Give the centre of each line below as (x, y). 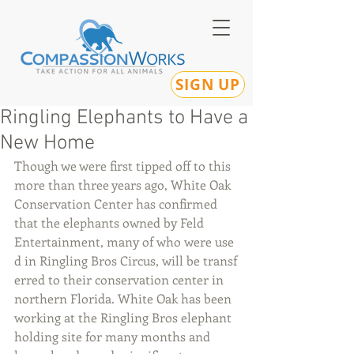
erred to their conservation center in (121, 279)
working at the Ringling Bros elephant (124, 317)
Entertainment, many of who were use (124, 241)
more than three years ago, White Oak (124, 185)
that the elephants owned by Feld (111, 222)
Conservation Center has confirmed (117, 203)
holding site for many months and (114, 336)
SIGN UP (208, 85)
